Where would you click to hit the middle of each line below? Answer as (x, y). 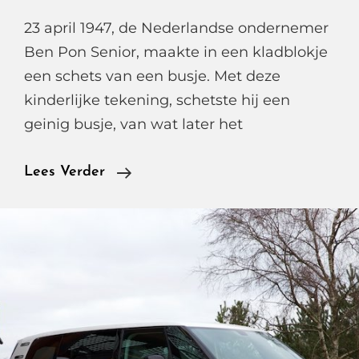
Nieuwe (155, 195)
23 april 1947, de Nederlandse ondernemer (176, 28)
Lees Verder (65, 172)
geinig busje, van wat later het (133, 124)
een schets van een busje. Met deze (152, 76)
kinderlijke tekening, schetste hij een (157, 100)
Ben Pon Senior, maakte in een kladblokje (176, 52)
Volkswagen (169, 219)
